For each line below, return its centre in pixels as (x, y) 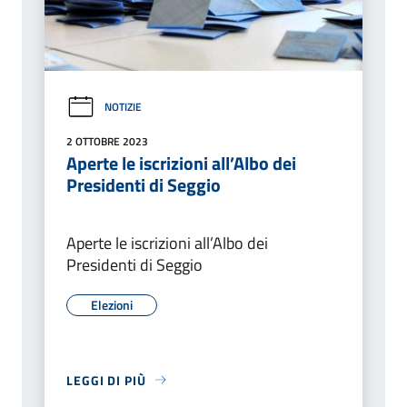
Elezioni (112, 304)
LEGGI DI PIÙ (106, 380)
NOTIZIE (123, 107)
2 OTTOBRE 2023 (107, 141)
